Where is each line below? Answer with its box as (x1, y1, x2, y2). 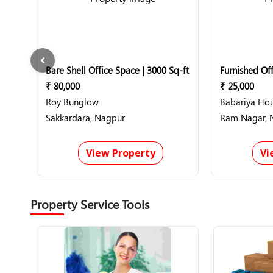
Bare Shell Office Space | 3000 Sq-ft (46, 64, 189, 76)
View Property (85, 146, 155, 160)
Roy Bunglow (46, 96, 99, 108)
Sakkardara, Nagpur (46, 112, 125, 124)
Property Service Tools (30, 196, 149, 212)
